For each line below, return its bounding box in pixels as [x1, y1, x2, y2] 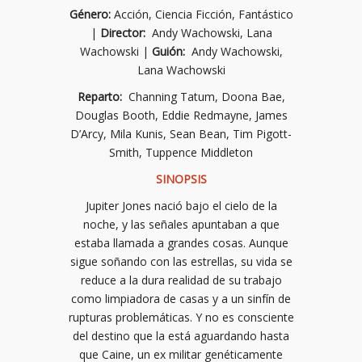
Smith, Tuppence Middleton [109, 145, 253, 161]
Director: [99, 25, 149, 41]
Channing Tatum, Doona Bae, [124, 89, 285, 105]
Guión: [151, 44, 188, 60]
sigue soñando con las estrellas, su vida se [69, 254, 293, 270]
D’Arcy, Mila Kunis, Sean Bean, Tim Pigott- [70, 126, 292, 142]
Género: [69, 6, 111, 23]
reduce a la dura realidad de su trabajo [80, 272, 282, 288]
